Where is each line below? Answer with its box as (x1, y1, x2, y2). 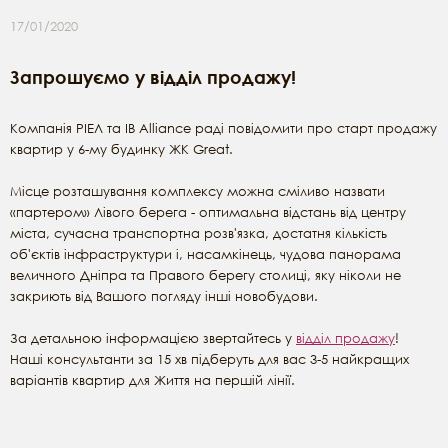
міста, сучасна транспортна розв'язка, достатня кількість (10, 225, 387, 242)
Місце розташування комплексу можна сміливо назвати (10, 183, 385, 200)
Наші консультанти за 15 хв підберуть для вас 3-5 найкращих (10, 351, 409, 368)
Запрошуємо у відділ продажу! (10, 66, 296, 89)
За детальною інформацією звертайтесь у (10, 330, 296, 347)
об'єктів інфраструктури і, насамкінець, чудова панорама (10, 246, 401, 263)
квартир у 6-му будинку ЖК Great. (10, 141, 233, 158)
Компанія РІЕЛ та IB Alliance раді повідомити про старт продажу (10, 120, 437, 137)
